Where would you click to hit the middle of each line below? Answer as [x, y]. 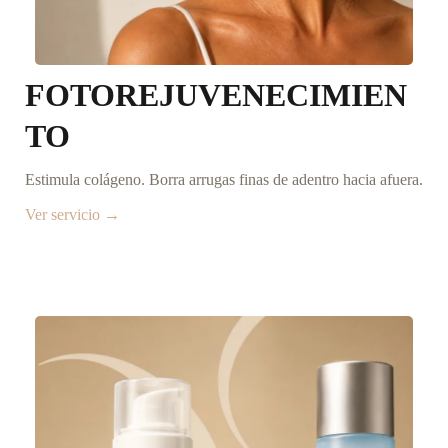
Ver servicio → [72, 215]
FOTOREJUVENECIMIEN [216, 95]
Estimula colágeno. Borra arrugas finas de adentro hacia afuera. [224, 180]
